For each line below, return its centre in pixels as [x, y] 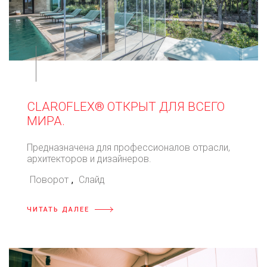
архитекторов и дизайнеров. [89, 159]
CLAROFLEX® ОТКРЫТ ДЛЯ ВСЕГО [126, 107]
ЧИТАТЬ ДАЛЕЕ [58, 209]
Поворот [49, 180]
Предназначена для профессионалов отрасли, [128, 148]
